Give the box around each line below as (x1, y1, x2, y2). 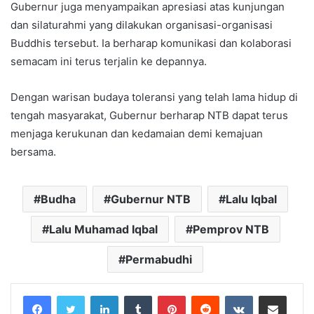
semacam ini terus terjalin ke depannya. (11, 54, 207, 68)
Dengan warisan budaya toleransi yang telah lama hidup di (11, 90, 298, 104)
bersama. (11, 144, 56, 158)
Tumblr (151, 289, 181, 301)
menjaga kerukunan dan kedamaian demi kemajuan (11, 126, 263, 140)
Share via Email (286, 289, 308, 301)
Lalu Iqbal (226, 191, 277, 206)
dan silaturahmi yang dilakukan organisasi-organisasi (11, 18, 273, 32)
